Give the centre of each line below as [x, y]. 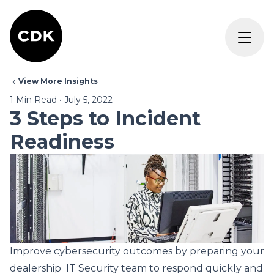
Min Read [35, 100]
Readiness [62, 142]
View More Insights [58, 81]
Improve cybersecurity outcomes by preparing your [137, 251]
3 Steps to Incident [105, 118]
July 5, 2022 [88, 100]
